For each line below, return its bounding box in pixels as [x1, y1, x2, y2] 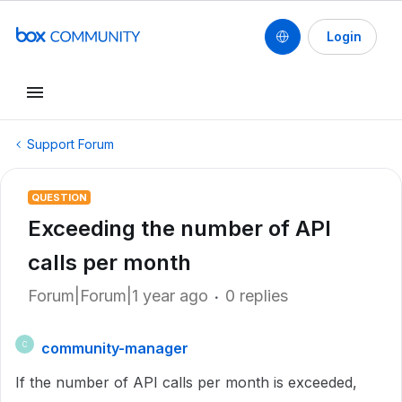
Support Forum [27, 136, 114, 152]
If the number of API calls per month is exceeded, [15, 373, 357, 391]
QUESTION [31, 191, 87, 204]
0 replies [225, 286, 288, 305]
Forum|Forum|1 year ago [28, 286, 208, 305]
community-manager [41, 339, 188, 357]
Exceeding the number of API [28, 215, 331, 241]
